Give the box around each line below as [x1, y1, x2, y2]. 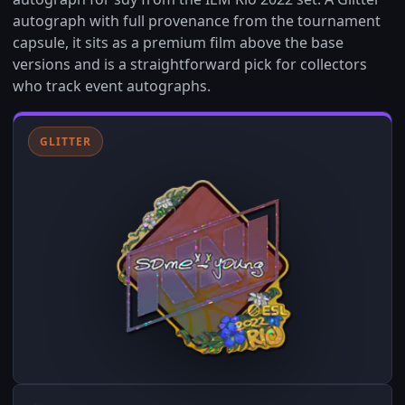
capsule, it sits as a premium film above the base [13, 33, 344, 52]
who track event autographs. [13, 76, 211, 96]
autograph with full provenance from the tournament [13, 11, 381, 31]
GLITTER [40, 134, 91, 149]
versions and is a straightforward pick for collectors [13, 54, 367, 74]
